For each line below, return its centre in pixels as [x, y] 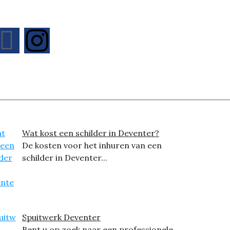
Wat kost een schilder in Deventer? [90, 133]
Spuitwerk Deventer [61, 217]
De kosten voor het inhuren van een [92, 146]
